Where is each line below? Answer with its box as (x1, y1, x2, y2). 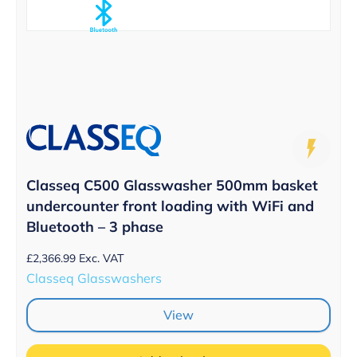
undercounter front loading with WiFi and (26, 196, 314, 215)
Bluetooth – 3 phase (26, 217, 163, 236)
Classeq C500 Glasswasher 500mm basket (26, 175, 318, 194)
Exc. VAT (79, 250, 124, 265)
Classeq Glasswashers (26, 270, 162, 287)
